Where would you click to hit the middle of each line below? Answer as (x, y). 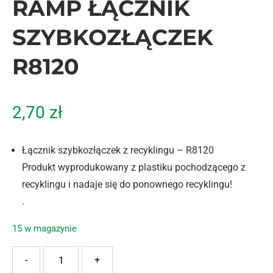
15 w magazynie (44, 228)
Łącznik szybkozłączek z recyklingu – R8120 (118, 150)
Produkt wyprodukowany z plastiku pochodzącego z (134, 167)
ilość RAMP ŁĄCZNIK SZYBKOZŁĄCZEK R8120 (113, 253)
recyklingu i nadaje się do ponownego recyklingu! (127, 184)
